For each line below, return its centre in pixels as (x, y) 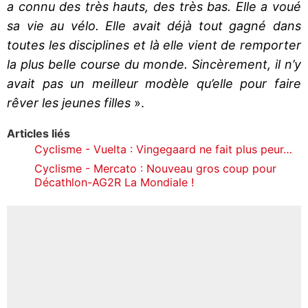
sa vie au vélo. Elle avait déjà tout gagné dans (154, 25)
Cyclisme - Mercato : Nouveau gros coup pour (155, 168)
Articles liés (38, 133)
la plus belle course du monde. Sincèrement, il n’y (154, 64)
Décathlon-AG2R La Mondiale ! (114, 182)
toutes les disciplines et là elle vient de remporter (154, 45)
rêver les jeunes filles (69, 102)
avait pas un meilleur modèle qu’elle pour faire (154, 83)
